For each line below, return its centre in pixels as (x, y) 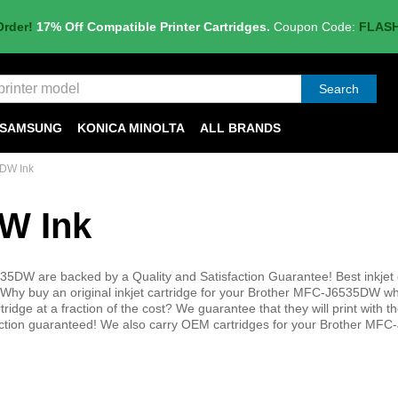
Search (339, 89)
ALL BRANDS (240, 128)
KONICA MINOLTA (131, 128)
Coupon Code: (314, 27)
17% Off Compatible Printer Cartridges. (153, 27)
